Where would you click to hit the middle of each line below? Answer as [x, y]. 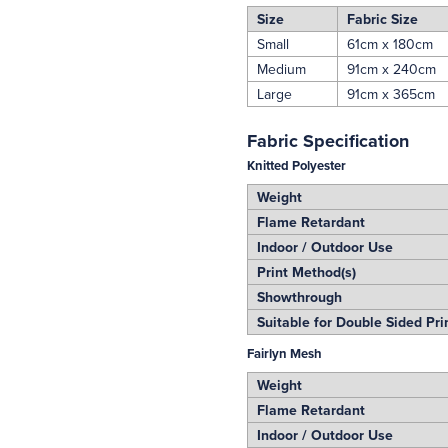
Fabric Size [378, 19]
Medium [277, 69]
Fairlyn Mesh [284, 353]
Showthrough [295, 297]
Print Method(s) [302, 272]
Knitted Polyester [296, 165]
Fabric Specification [327, 140]
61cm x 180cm [385, 44]
